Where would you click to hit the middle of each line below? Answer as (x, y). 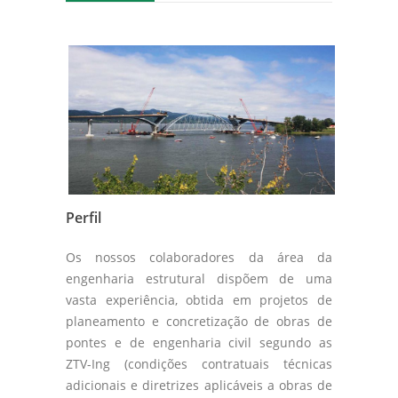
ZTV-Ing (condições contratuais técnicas (199, 363)
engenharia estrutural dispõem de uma (199, 278)
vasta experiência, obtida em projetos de (199, 299)
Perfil (84, 217)
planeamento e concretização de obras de (199, 321)
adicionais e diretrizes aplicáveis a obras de (199, 385)
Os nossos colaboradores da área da (199, 257)
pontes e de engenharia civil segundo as (199, 342)
